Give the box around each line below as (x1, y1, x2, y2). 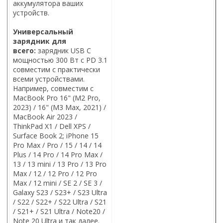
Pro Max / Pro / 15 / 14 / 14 (13, 140, 102, 150)
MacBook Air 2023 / (13, 112, 77, 122)
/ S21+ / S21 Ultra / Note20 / (13, 207, 105, 217)
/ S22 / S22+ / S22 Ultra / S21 (13, 197, 107, 207)
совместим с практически (13, 65, 100, 75)
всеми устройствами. (13, 74, 85, 84)
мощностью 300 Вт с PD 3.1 (13, 55, 108, 65)
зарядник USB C (38, 46, 91, 56)
